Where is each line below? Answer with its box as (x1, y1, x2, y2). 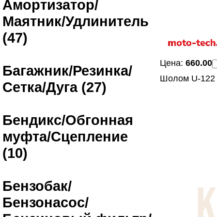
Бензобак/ (2, 178, 72, 194)
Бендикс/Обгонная (2, 112, 133, 128)
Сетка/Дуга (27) (2, 79, 107, 95)
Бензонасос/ (2, 194, 89, 210)
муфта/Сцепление (2, 128, 128, 144)
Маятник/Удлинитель (2, 13, 149, 29)
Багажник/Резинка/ (2, 62, 132, 78)
